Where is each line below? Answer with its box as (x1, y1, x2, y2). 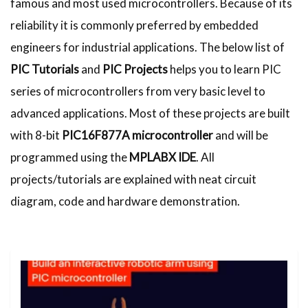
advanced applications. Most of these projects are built (10, 105, 290, 120)
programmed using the (10, 149, 129, 164)
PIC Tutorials (10, 61, 79, 76)
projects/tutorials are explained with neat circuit (10, 171, 256, 186)
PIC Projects (102, 61, 168, 76)
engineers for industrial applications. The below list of (10, 39, 285, 54)
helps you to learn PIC (168, 61, 281, 76)
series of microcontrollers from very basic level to (10, 83, 265, 98)
